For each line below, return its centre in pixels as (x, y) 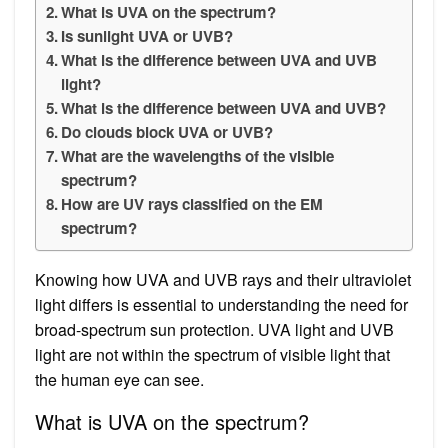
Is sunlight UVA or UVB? (147, 35)
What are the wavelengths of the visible (198, 155)
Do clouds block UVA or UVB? (167, 131)
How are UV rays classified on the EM (192, 203)
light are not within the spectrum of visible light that (212, 354)
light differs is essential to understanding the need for (221, 304)
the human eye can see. (119, 379)
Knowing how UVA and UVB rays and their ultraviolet (223, 279)
